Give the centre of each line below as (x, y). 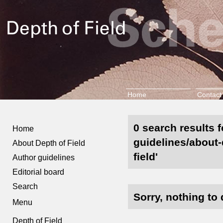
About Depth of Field (49, 143)
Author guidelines (44, 158)
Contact (209, 95)
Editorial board (39, 172)
